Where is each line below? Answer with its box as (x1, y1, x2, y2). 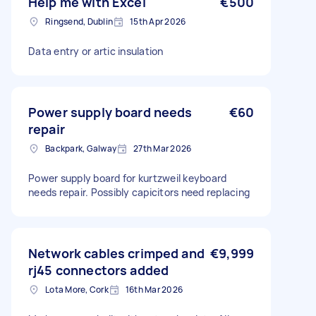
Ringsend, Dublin (45, 16, 113, 28)
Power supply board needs (28, 104, 193, 121)
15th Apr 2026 (130, 16, 186, 28)
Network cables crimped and (28, 245, 205, 262)
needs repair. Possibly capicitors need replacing (28, 186, 250, 199)
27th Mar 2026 (133, 142, 192, 154)
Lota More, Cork (45, 284, 109, 296)
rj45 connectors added (28, 262, 169, 279)
